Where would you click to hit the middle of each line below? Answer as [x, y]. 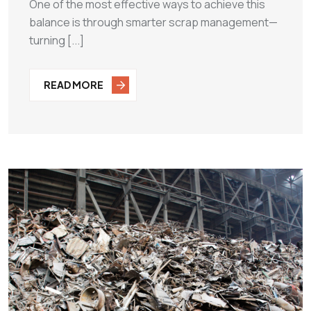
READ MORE [74, 84]
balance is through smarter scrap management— [153, 22]
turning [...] [57, 40]
